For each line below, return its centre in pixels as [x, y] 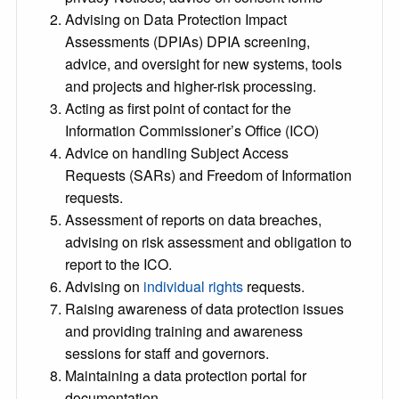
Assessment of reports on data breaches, [193, 220]
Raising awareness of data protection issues [204, 309]
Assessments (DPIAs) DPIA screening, [187, 42]
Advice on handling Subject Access [177, 153]
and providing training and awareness [184, 331]
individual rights [193, 287]
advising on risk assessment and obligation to [208, 242]
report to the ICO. [118, 265]
